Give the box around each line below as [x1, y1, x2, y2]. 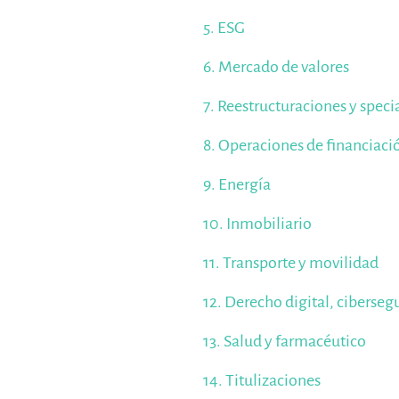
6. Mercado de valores [203, 58, 350, 77]
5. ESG [203, 19, 246, 37]
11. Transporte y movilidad [203, 254, 379, 273]
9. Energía [203, 175, 272, 194]
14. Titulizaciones [203, 371, 322, 390]
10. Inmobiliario [203, 215, 313, 233]
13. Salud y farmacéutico [203, 332, 367, 351]
